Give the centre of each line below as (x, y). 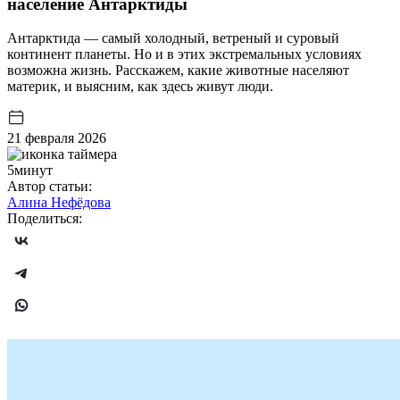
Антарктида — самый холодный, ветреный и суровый (173, 38)
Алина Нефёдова (59, 203)
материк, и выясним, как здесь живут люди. (140, 87)
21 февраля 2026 (57, 138)
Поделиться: (45, 219)
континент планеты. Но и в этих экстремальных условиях (184, 54)
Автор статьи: (50, 187)
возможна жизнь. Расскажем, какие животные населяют (178, 71)
